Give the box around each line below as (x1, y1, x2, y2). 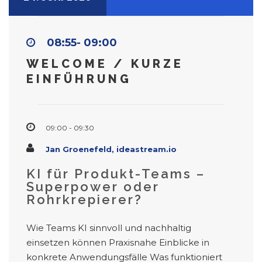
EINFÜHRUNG (26, 72, 132, 87)
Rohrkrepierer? (26, 192, 143, 208)
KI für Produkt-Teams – (26, 166, 205, 182)
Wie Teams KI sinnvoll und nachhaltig (26, 222, 191, 234)
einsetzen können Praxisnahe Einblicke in (26, 237, 209, 249)
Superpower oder (26, 179, 160, 195)
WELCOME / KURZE (26, 57, 184, 71)
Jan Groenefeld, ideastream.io (46, 144, 177, 154)
